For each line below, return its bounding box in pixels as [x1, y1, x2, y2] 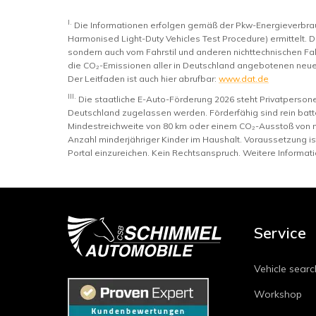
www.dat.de [219, 73, 269, 85]
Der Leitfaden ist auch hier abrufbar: [68, 73, 217, 85]
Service [254, 224, 306, 243]
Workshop [254, 288, 302, 301]
